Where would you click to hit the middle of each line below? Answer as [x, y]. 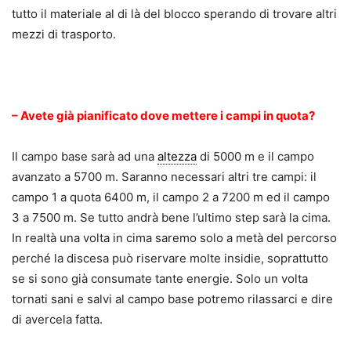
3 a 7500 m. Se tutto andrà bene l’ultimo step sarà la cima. [171, 218]
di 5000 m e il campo [255, 157]
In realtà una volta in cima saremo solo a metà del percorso [174, 238]
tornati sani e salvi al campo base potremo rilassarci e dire [172, 299]
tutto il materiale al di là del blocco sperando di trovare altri [174, 14]
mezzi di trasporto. [64, 34]
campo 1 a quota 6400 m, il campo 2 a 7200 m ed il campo [171, 197]
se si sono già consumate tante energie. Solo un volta [160, 279]
